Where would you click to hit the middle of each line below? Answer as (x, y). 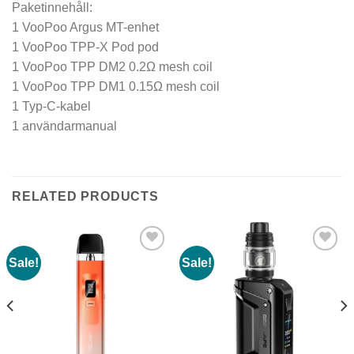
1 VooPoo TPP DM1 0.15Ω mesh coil (116, 86)
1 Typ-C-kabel (51, 106)
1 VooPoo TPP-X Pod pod (85, 47)
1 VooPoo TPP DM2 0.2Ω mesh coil (112, 66)
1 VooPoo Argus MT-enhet (85, 27)
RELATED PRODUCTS (85, 196)
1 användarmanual (64, 126)
